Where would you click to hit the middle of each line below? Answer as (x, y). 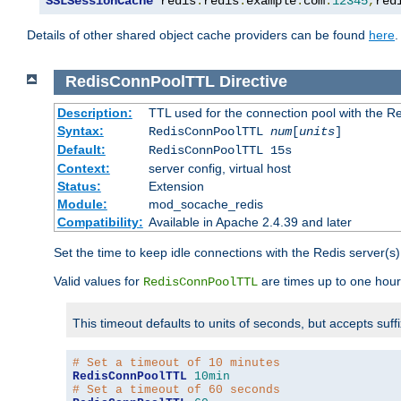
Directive (253, 82)
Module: (82, 204)
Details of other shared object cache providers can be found (198, 35)
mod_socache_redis (205, 204)
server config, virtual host (219, 168)
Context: (83, 168)
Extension (176, 186)
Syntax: (80, 130)
